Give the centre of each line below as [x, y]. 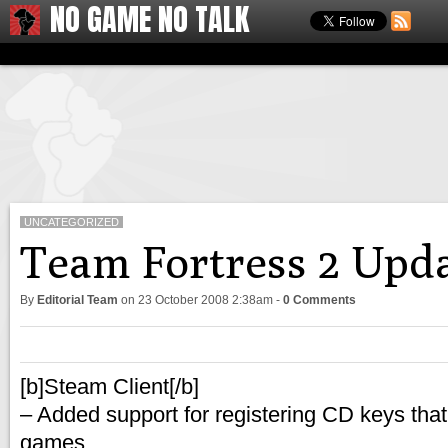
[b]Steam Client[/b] [109, 386]
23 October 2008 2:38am [205, 300]
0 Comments [319, 300]
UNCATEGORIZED [71, 222]
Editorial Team [77, 300]
